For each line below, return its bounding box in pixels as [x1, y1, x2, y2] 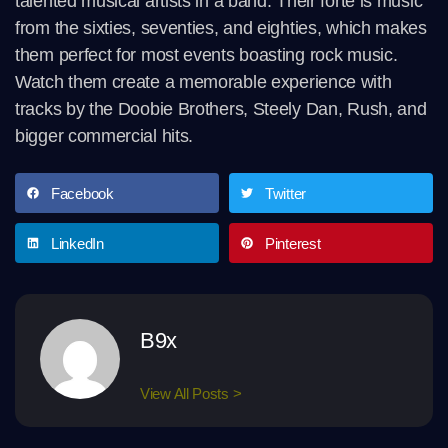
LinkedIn [51, 234, 104, 252]
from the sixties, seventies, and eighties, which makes [15, 18, 427, 39]
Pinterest [265, 234, 321, 252]
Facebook [51, 184, 114, 202]
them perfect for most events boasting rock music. [15, 45, 398, 66]
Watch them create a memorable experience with [15, 72, 392, 93]
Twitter [265, 184, 306, 202]
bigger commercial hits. [15, 126, 194, 147]
